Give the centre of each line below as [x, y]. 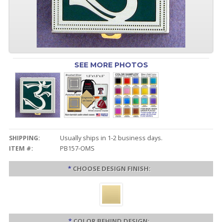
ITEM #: [21, 148]
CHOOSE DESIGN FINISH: [111, 168]
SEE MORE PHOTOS [111, 65]
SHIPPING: [24, 138]
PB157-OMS [77, 148]
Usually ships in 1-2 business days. [111, 138]
